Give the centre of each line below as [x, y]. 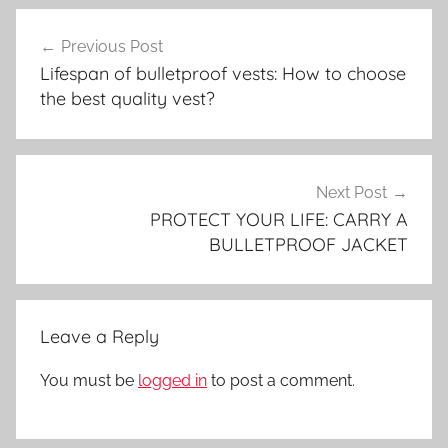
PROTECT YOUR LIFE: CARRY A [279, 219]
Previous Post [112, 47]
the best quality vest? [127, 99]
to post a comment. [281, 381]
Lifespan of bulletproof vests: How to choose [223, 74]
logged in [172, 381]
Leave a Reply [99, 337]
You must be [89, 381]
